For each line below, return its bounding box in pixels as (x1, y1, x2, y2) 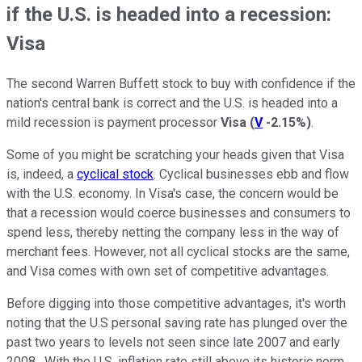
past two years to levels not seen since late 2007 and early (6, 334, 340, 350)
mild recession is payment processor (6, 114, 221, 130)
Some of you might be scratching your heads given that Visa (6, 146, 344, 162)
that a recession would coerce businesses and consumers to (6, 204, 351, 221)
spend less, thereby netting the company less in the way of (6, 224, 339, 240)
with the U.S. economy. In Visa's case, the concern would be (6, 185, 339, 201)
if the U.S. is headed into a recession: (6, 2, 331, 26)
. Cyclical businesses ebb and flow (154, 166, 349, 182)
